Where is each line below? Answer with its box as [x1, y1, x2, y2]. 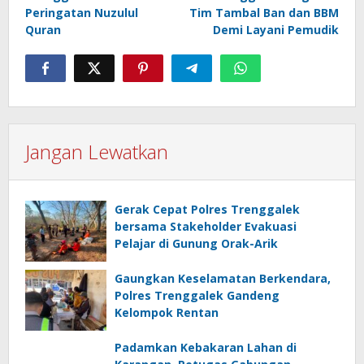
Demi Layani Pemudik [213, 21, 339, 37]
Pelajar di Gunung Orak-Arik [115, 235, 278, 251]
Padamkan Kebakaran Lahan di [115, 339, 297, 355]
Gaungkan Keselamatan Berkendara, [115, 270, 331, 286]
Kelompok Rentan [115, 304, 219, 320]
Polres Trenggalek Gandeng [115, 287, 279, 303]
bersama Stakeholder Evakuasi [115, 218, 297, 234]
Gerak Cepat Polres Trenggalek [115, 201, 300, 217]
